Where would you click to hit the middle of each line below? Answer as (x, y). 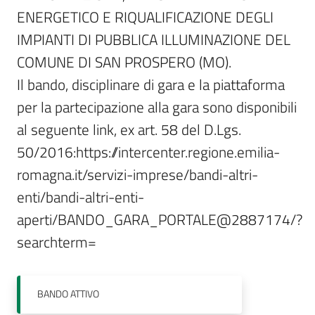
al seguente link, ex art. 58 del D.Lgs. (129, 129)
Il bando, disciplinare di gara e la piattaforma (151, 84)
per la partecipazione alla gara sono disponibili (157, 107)
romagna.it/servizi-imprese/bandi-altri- (137, 174)
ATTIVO (85, 294)
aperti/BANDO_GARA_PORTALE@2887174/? (160, 219)
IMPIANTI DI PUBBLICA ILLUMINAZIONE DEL (154, 39)
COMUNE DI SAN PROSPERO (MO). (126, 62)
